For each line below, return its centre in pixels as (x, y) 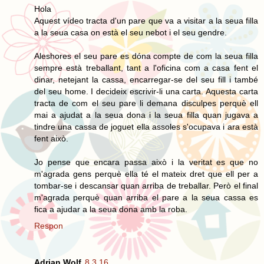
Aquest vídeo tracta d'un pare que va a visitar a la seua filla (146, 20)
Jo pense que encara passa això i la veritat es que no (146, 162)
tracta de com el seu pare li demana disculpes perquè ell (146, 103)
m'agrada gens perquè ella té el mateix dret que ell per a (146, 174)
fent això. (51, 138)
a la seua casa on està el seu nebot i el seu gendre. (131, 32)
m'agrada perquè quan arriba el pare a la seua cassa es (146, 197)
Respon (49, 225)
